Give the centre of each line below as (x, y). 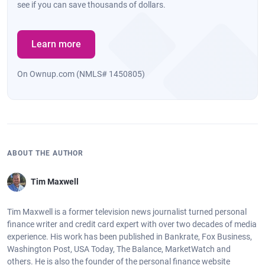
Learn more (56, 44)
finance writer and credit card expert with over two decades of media (132, 224)
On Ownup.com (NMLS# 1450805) (81, 74)
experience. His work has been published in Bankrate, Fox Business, (130, 236)
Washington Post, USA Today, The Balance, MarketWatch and (119, 249)
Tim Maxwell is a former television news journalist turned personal (127, 211)
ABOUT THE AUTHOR (46, 153)
